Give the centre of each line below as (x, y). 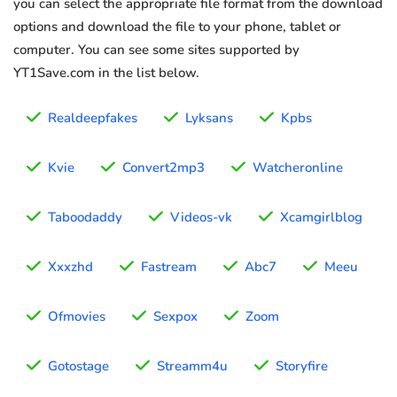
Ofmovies (77, 317)
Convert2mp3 (163, 168)
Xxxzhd (70, 267)
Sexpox (175, 317)
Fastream (169, 267)
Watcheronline (298, 168)
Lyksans (209, 118)
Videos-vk (201, 218)
